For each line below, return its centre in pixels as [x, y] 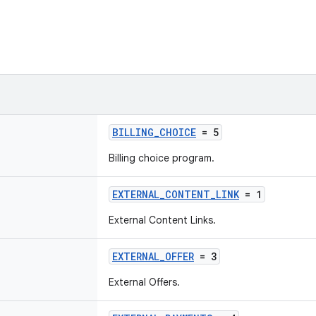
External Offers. [144, 282]
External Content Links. [162, 220]
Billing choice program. [162, 158]
